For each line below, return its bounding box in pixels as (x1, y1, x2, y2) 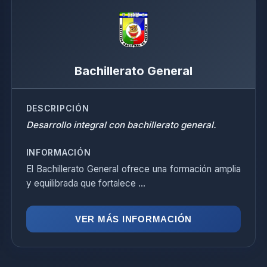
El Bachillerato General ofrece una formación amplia (26, 163, 241, 175)
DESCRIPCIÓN (26, 103, 89, 113)
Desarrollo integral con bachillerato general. (26, 119, 216, 131)
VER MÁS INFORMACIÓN (74, 214, 193, 224)
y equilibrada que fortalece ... (26, 178, 145, 189)
